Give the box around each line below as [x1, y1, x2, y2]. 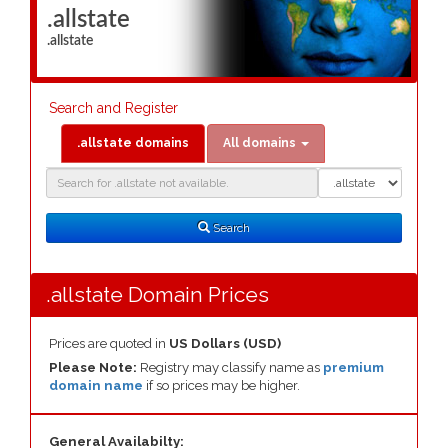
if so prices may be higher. [143, 378, 300, 393]
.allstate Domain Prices [46, 282, 269, 307]
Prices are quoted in [49, 336, 169, 351]
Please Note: [49, 360, 140, 375]
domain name [49, 378, 143, 393]
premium [323, 360, 384, 375]
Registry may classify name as [140, 360, 323, 375]
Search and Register [49, 100, 178, 116]
